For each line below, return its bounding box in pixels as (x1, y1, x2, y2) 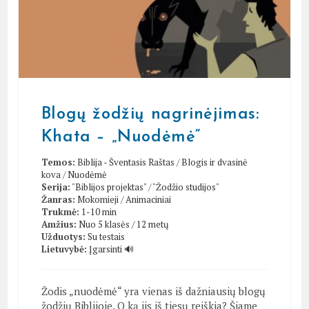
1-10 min (81, 206, 117, 218)
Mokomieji (77, 193, 119, 206)
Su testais (87, 230, 125, 243)
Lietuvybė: (41, 243, 87, 255)
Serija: (41, 181, 70, 193)
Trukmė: (41, 206, 79, 218)
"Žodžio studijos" (152, 181, 219, 193)
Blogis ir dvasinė (181, 156, 248, 168)
